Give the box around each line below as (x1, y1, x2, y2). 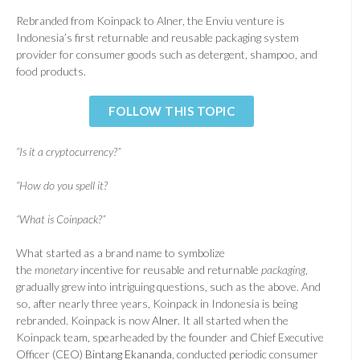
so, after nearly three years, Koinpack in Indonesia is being (16, 296, 297, 310)
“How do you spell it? (16, 178, 108, 192)
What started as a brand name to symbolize (16, 245, 225, 260)
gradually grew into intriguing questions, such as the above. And (16, 279, 321, 293)
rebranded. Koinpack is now (16, 313, 152, 327)
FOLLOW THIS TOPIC (108, 103, 235, 118)
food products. (16, 63, 86, 78)
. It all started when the (178, 313, 288, 327)
